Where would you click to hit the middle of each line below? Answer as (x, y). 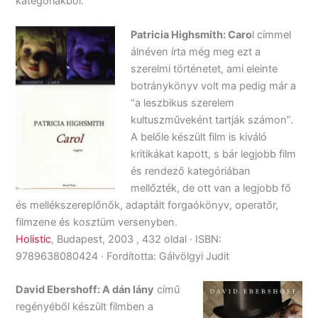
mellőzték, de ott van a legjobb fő (211, 188)
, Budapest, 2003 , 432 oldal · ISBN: (137, 239)
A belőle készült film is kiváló (199, 137)
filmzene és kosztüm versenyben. (97, 222)
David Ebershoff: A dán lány (85, 289)
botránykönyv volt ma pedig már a (214, 86)
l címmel (272, 34)
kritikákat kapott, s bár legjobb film (214, 154)
